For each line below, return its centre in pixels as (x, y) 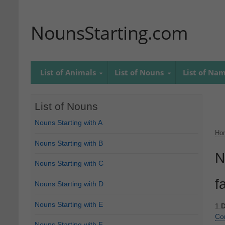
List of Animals (68, 72)
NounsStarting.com (109, 33)
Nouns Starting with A (69, 123)
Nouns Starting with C (69, 163)
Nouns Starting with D (69, 184)
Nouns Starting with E (69, 204)
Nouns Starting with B (69, 143)
